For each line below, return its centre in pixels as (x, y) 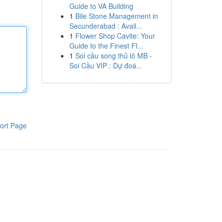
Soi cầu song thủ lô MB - (113, 55)
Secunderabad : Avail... (106, 26)
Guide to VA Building (101, 6)
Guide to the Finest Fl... (106, 46)
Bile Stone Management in (116, 16)
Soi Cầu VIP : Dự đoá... (106, 65)
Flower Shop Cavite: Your (115, 36)
